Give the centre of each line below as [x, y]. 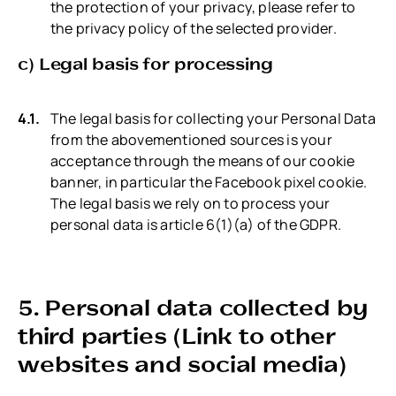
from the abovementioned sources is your [191, 140]
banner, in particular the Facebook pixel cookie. [209, 183]
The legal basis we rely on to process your [190, 204]
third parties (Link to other [177, 334]
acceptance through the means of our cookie [203, 161]
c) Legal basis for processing [145, 63]
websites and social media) [183, 362]
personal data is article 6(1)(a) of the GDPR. [196, 225]
